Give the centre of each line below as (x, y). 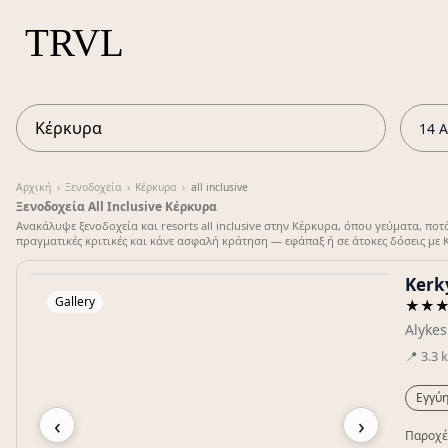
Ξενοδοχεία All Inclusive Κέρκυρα (116, 206)
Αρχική (33, 187)
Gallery (75, 301)
